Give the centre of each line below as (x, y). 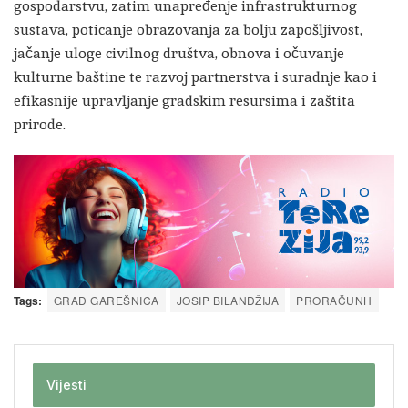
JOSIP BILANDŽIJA (228, 300)
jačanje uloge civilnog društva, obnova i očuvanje (179, 54)
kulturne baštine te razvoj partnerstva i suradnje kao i (195, 77)
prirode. (40, 125)
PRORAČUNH (334, 300)
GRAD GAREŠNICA (107, 300)
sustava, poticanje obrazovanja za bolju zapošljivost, (188, 30)
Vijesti (66, 384)
